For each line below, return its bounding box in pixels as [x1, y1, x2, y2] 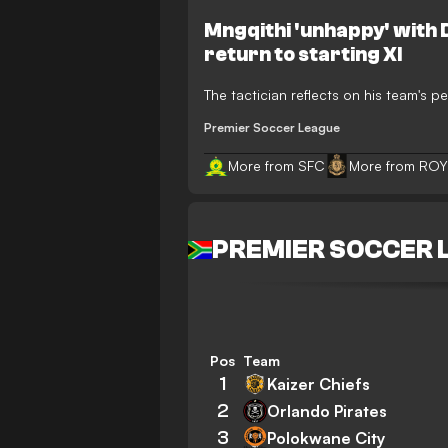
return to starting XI [204, 43, 402, 66]
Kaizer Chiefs [267, 373, 370, 394]
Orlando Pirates [267, 400, 387, 421]
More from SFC [228, 157, 325, 174]
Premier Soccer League [204, 120, 340, 135]
